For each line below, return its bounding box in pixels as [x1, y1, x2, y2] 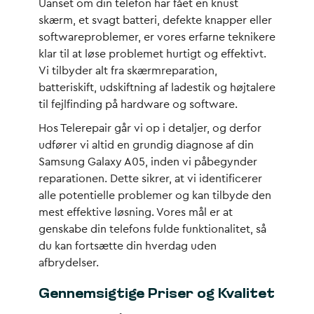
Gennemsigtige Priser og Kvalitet [39, 287, 275, 301]
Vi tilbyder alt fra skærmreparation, [39, 65, 217, 76]
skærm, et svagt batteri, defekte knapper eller [39, 15, 272, 26]
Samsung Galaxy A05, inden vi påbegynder [39, 156, 257, 168]
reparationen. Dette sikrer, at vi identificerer [39, 173, 262, 184]
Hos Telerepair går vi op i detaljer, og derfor [39, 123, 261, 134]
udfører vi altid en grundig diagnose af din [39, 139, 254, 151]
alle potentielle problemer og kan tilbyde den [39, 190, 271, 201]
